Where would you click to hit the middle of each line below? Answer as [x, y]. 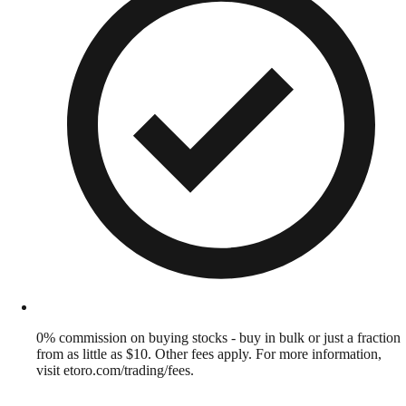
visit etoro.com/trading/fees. [115, 370]
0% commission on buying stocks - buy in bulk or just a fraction [218, 337]
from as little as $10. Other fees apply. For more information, [209, 353]
